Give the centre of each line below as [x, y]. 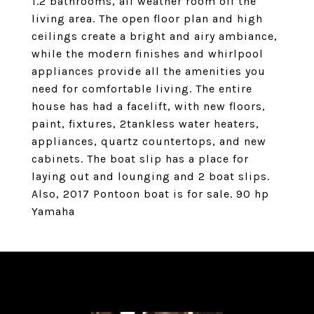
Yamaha [53, 211]
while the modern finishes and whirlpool [148, 54]
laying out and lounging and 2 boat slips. [151, 176]
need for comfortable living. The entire [142, 89]
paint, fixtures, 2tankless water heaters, [145, 124]
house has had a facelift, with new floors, [149, 106]
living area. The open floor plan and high [147, 19]
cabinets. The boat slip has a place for [140, 159]
